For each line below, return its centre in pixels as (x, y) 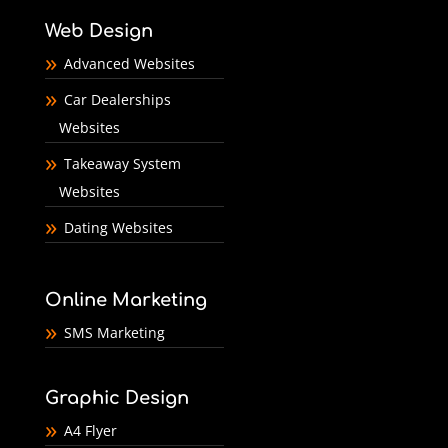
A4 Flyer (90, 431)
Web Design (98, 30)
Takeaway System (122, 163)
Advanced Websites (129, 63)
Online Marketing (125, 300)
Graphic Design (116, 398)
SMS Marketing (114, 333)
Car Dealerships (117, 99)
